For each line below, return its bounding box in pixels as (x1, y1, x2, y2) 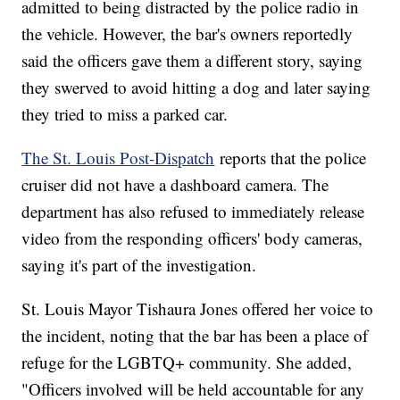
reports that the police (214, 146, 367, 170)
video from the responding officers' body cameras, (21, 227, 363, 250)
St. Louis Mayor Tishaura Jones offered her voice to (21, 297, 374, 321)
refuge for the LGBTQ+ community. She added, (21, 351, 353, 374)
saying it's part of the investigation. (21, 254, 268, 277)
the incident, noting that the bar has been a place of (21, 324, 369, 347)
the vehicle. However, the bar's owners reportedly (21, 22, 354, 46)
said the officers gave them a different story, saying (21, 49, 363, 72)
